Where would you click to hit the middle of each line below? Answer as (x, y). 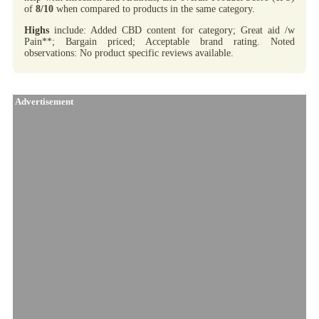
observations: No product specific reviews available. (129, 53)
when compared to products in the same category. (154, 9)
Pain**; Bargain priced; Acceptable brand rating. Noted (159, 41)
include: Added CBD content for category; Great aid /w (172, 30)
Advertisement (43, 101)
